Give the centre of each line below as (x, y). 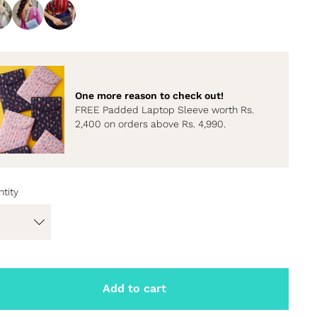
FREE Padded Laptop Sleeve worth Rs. (164, 109)
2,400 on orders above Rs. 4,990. (150, 123)
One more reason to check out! (149, 95)
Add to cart (134, 289)
